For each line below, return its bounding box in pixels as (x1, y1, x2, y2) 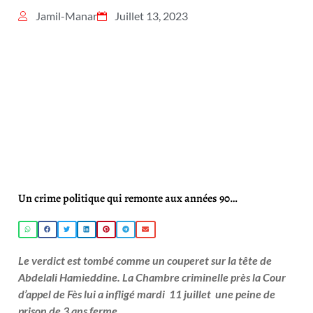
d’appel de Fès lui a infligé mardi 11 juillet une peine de (18, 286, 275, 300)
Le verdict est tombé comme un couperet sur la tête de (18, 253, 272, 267)
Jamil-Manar (36, 9, 97, 22)
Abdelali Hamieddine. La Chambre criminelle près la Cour (18, 270, 286, 284)
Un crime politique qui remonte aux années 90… (18, 191, 238, 206)
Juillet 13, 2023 (115, 9, 188, 22)
